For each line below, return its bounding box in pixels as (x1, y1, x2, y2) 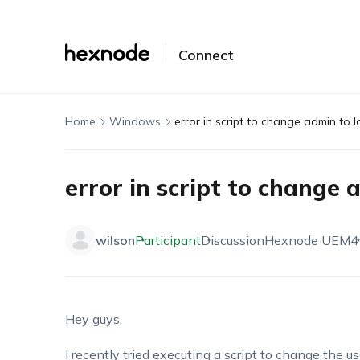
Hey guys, (64, 311, 122, 327)
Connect (178, 46, 234, 64)
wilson (95, 232, 135, 248)
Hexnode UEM (264, 232, 350, 248)
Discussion (200, 232, 264, 248)
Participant (134, 232, 201, 248)
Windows (108, 114, 161, 129)
